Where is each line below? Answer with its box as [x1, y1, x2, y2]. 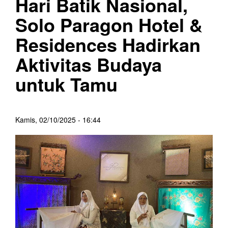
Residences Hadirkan [15, 31, 201, 58]
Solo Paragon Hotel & [15, 11, 203, 38]
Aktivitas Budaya [15, 50, 162, 77]
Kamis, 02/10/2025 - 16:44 [15, 114, 101, 125]
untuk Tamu [15, 70, 118, 97]
